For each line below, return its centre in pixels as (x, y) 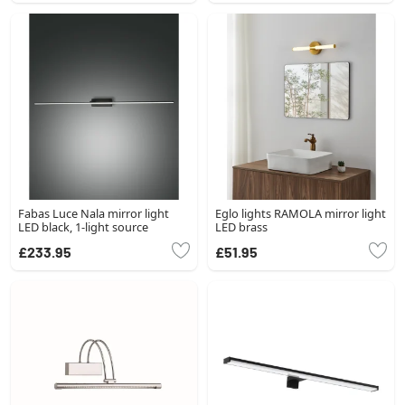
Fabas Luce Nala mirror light (94, 213)
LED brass (241, 226)
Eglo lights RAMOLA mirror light (301, 213)
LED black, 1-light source (83, 226)
